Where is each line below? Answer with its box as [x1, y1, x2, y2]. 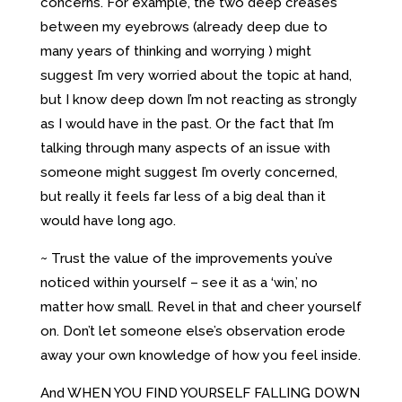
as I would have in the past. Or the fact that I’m [39, 115, 334, 132]
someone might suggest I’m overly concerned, [39, 163, 337, 180]
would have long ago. [39, 212, 176, 229]
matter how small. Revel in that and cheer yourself [39, 298, 362, 315]
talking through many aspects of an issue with [39, 139, 330, 156]
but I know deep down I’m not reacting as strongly [39, 91, 357, 108]
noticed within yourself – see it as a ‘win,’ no [39, 274, 318, 291]
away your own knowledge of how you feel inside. [39, 346, 361, 363]
